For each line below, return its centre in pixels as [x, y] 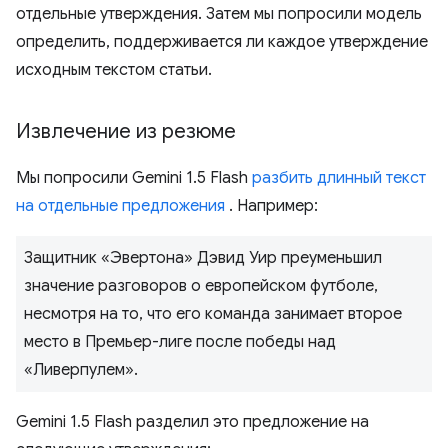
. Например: [271, 206]
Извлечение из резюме [126, 131]
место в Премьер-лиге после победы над [180, 342]
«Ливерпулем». [81, 370]
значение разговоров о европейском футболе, [201, 286]
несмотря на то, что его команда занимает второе [213, 314]
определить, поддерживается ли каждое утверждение [222, 42]
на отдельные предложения [120, 206]
